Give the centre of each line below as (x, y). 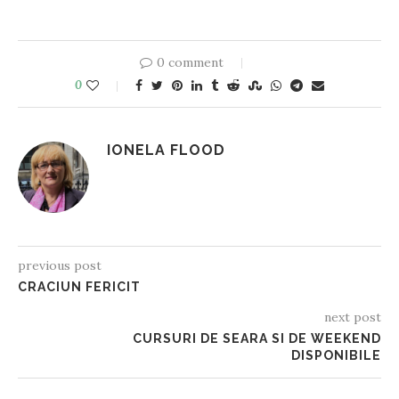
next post (353, 318)
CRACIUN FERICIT (79, 287)
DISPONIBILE (336, 356)
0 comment (190, 63)
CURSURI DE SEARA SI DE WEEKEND (257, 339)
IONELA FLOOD (166, 151)
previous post (60, 266)
